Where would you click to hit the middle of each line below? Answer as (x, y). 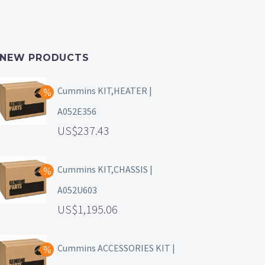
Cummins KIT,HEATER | (105, 91)
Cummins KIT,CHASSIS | (105, 169)
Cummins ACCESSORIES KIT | (116, 248)
